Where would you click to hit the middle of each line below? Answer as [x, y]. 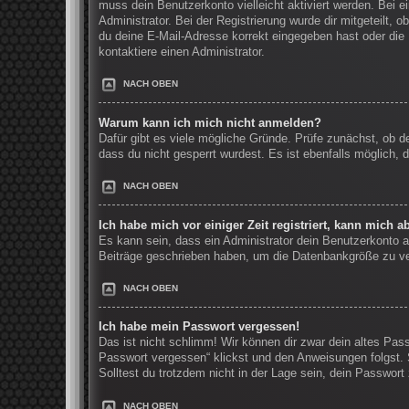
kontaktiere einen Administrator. [182, 52]
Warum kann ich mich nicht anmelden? [210, 123]
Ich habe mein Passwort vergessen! [199, 327]
